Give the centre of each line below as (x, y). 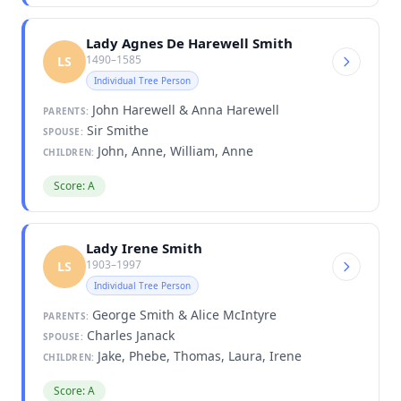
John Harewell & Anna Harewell (184, 109)
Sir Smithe (115, 130)
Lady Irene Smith (144, 247)
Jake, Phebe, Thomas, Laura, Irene (198, 355)
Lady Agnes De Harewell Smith (189, 43)
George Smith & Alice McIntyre (183, 314)
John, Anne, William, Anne (174, 150)
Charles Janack (128, 335)
